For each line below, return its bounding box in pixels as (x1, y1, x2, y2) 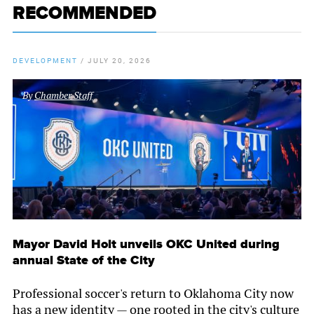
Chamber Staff (34, 88, 93, 102)
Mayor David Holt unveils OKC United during (13, 235, 280, 252)
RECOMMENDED (13, 2, 156, 25)
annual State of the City (13, 252, 155, 268)
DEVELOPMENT (13, 55, 78, 65)
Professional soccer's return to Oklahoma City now (13, 285, 294, 301)
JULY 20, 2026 (88, 55, 151, 65)
